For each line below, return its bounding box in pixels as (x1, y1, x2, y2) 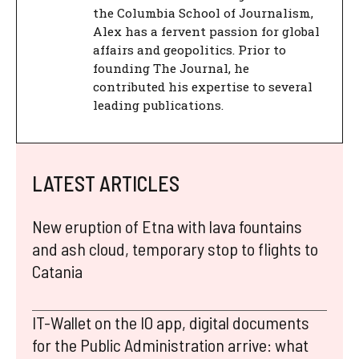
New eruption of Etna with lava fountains (32, 216, 302, 237)
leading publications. (93, 96, 224, 113)
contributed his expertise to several (93, 78, 313, 95)
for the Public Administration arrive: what (32, 334, 309, 356)
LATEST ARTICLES (32, 171, 179, 196)
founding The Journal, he (93, 59, 249, 76)
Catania (32, 260, 83, 282)
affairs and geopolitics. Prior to (93, 41, 286, 58)
